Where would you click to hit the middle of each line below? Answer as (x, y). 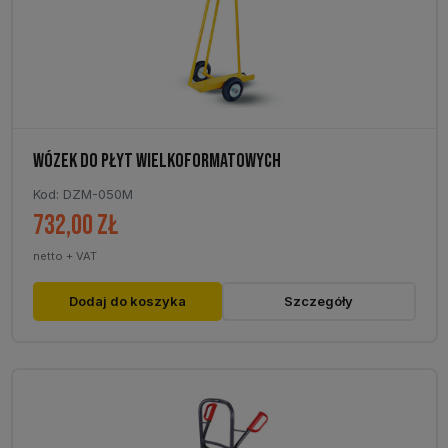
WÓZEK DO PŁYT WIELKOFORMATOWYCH (156, 161)
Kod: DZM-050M (82, 194)
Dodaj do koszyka (127, 301)
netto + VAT (64, 256)
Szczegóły (319, 301)
